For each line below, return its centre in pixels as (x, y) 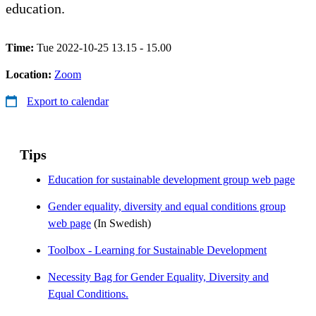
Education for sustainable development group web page (171, 179)
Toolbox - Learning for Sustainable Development (157, 250)
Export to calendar (68, 101)
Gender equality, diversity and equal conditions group (167, 206)
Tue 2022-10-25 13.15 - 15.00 (104, 47)
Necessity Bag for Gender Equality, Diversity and (158, 276)
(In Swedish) (121, 223)
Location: (30, 74)
